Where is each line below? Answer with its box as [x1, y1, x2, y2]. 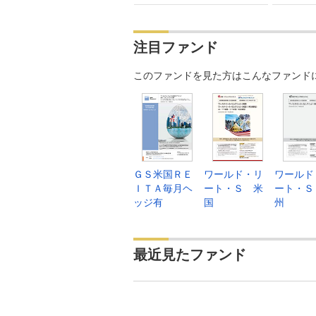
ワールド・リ [204, 168, 263, 180]
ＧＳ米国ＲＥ [133, 168, 193, 180]
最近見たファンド [133, 246, 246, 262]
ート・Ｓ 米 [204, 182, 263, 194]
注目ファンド [133, 39, 218, 55]
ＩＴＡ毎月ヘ [133, 182, 193, 194]
